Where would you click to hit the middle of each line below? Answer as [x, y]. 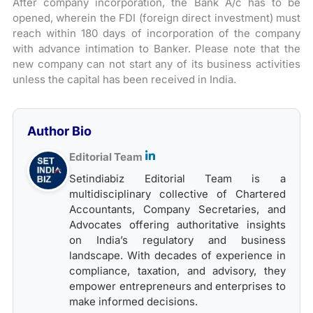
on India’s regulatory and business [177, 240]
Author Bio [60, 131]
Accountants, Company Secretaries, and [177, 209]
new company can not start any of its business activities [156, 64]
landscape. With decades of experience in [177, 255]
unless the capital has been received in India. [125, 79]
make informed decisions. [134, 301]
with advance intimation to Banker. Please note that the [156, 49]
